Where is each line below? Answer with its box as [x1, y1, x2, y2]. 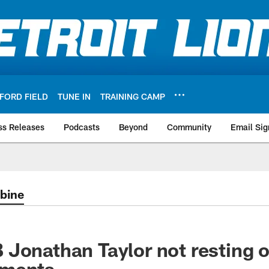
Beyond [119, 122, 148, 132]
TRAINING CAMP [100, 91, 165, 101]
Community [167, 122, 211, 132]
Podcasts [64, 122, 100, 132]
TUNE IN [58, 91, 91, 101]
